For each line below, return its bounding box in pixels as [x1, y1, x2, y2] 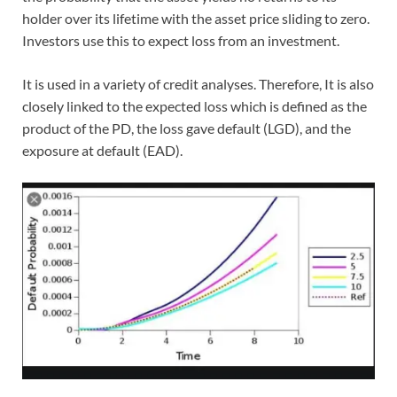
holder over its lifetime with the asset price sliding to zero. [22, 10, 370, 27]
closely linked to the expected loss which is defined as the [22, 97, 367, 115]
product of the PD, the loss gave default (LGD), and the [22, 120, 351, 137]
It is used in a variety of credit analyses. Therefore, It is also [22, 75, 374, 93]
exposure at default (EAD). [22, 142, 183, 160]
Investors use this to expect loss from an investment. [22, 32, 339, 50]
